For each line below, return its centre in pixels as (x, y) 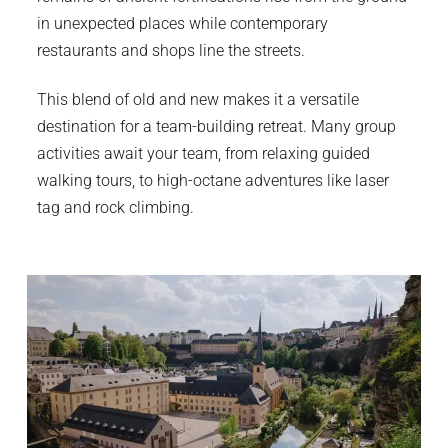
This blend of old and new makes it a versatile (198, 99)
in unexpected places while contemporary (183, 23)
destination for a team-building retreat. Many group (217, 126)
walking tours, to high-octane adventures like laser (213, 180)
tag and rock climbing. (116, 207)
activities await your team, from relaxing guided (204, 153)
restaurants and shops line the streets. (171, 50)
